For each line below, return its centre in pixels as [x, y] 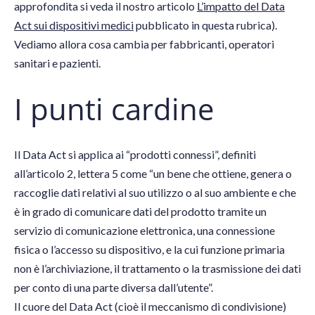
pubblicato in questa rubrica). [205, 25]
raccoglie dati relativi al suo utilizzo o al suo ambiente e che [155, 193]
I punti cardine [114, 109]
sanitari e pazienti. [57, 63]
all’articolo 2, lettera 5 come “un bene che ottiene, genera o [153, 174]
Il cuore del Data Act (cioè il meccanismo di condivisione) [150, 307]
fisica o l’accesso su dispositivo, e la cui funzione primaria [149, 250]
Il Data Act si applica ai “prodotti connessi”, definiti [135, 155]
